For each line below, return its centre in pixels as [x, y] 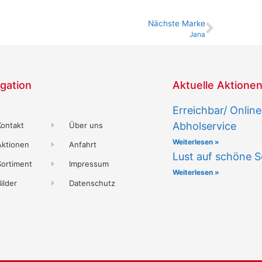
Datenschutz [92, 183]
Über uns [86, 125]
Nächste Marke [177, 24]
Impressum [89, 164]
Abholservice [205, 126]
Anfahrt [83, 145]
